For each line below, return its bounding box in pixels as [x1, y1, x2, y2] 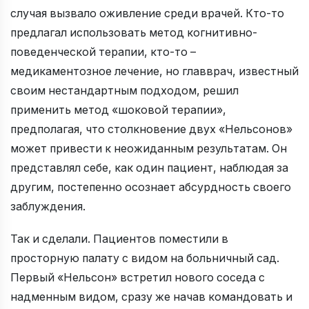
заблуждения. [10, 199, 86, 213]
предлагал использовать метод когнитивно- [10, 26, 257, 39]
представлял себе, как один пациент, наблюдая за [10, 161, 288, 175]
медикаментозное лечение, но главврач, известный [10, 64, 299, 78]
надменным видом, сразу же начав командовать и [10, 290, 292, 303]
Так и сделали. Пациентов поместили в [10, 232, 228, 246]
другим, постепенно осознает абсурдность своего [10, 180, 291, 194]
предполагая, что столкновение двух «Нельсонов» [10, 122, 292, 136]
